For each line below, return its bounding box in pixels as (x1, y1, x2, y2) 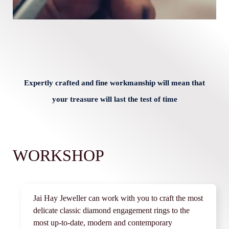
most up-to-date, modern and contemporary (33, 218, 172, 227)
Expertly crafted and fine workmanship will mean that (24, 78, 205, 87)
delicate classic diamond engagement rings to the (33, 206, 190, 215)
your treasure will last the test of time (52, 95, 177, 104)
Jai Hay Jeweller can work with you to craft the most (33, 194, 203, 203)
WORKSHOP (13, 146, 104, 165)
